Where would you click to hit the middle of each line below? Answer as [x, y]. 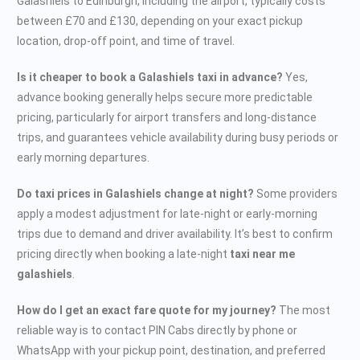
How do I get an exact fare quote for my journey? [147, 310]
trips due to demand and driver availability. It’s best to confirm [175, 233]
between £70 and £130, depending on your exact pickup [160, 20]
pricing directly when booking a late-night [123, 254]
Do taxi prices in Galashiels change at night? [135, 193]
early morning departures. [83, 157]
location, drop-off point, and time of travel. [126, 41]
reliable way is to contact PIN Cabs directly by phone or [157, 330]
